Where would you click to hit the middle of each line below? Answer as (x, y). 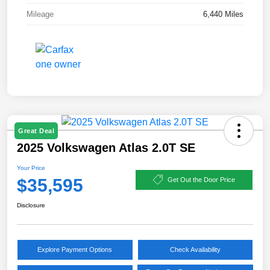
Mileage (40, 14)
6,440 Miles (223, 14)
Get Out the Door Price (201, 179)
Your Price (31, 168)
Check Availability (195, 250)
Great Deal (36, 131)
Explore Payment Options (75, 250)
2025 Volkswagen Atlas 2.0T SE (106, 148)
